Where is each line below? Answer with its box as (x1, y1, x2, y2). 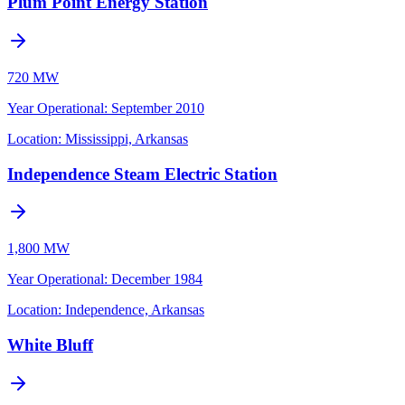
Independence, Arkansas (65, 302, 204, 318)
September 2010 (111, 99, 204, 116)
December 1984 (111, 271, 202, 287)
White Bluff (7, 335, 93, 355)
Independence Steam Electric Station (7, 164, 278, 184)
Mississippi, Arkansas (65, 130, 188, 146)
